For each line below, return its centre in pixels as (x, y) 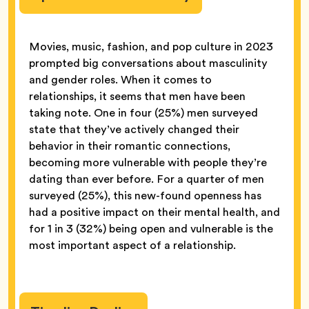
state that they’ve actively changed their (134, 129)
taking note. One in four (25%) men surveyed (143, 112)
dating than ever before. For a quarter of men (147, 179)
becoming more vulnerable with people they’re (148, 162)
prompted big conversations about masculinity (148, 63)
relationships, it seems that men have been (137, 96)
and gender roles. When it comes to (120, 79)
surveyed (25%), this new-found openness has (145, 195)
